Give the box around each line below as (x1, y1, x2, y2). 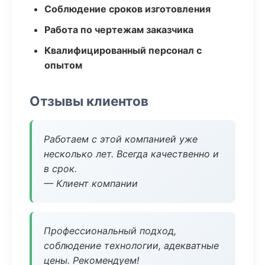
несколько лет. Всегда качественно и (44, 148, 219, 160)
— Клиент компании (44, 177, 138, 189)
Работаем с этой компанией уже (44, 133, 198, 145)
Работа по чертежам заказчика (44, 24, 193, 35)
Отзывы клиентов (30, 93, 148, 109)
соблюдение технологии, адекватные (44, 240, 219, 251)
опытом (44, 59, 82, 71)
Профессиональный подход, (44, 225, 176, 237)
